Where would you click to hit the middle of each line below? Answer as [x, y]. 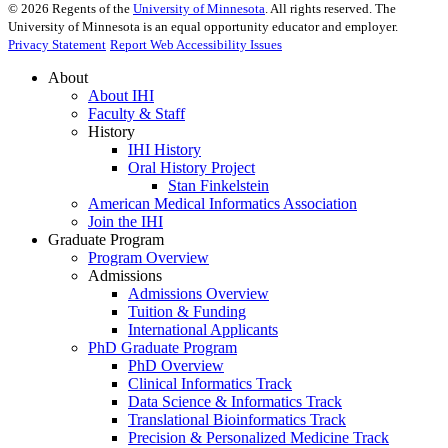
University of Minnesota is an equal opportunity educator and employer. [203, 27]
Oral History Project [191, 168]
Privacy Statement [57, 45]
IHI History [164, 150]
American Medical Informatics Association [222, 204]
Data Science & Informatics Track [235, 402]
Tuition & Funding [187, 312]
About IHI [121, 96]
